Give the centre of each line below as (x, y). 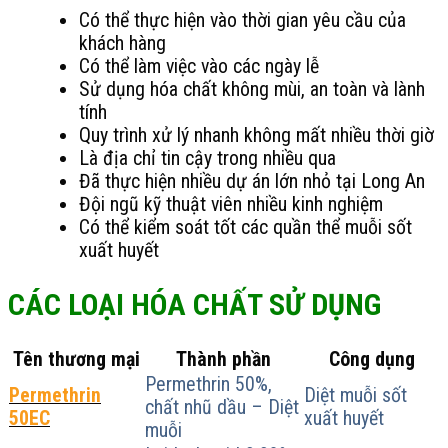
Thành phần (223, 359)
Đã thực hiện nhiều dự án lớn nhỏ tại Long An (251, 182)
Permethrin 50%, (208, 384)
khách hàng (122, 44)
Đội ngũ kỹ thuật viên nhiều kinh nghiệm (230, 205)
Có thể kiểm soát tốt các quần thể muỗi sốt (245, 228)
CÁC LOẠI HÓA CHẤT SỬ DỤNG (194, 304)
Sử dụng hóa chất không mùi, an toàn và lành (251, 90)
